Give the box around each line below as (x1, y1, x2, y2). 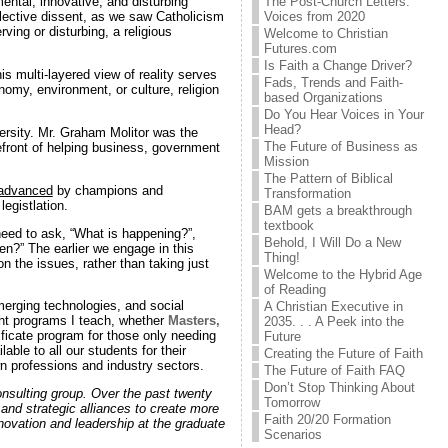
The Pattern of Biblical (263, 171, 393, 186)
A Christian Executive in (263, 299, 403, 314)
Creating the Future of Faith (263, 346, 423, 361)
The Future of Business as (263, 139, 418, 154)
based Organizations (263, 90, 383, 105)
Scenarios (263, 427, 322, 442)
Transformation (263, 186, 351, 201)
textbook (263, 218, 314, 233)
